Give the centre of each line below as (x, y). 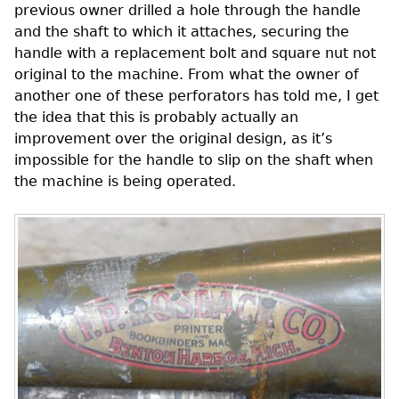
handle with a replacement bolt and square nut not (195, 53)
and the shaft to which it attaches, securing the (182, 32)
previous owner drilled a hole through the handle (187, 11)
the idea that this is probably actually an (156, 118)
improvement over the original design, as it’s (173, 139)
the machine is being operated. (125, 182)
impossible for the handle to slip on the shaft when (194, 160)
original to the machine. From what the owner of (187, 75)
